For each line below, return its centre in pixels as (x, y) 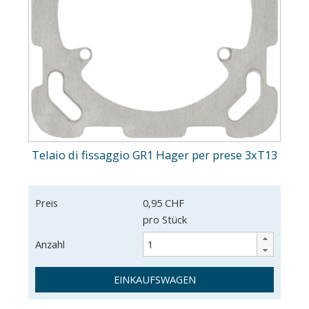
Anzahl (50, 245)
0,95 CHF (163, 203)
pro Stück (165, 220)
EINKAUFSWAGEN (154, 280)
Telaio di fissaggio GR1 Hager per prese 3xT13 (154, 155)
